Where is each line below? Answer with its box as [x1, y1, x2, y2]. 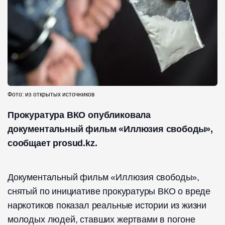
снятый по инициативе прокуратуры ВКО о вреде [8, 186, 211, 197]
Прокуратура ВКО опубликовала [8, 110, 151, 121]
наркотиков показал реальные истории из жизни [8, 200, 207, 211]
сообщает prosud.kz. [8, 138, 97, 149]
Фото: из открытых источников [8, 91, 94, 98]
